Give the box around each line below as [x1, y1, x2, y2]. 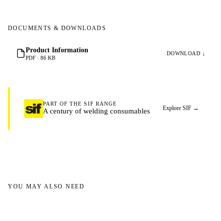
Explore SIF [163, 105, 193, 112]
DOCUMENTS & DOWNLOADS [8, 25, 107, 32]
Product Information [26, 45, 88, 54]
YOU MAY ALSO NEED [8, 183, 85, 190]
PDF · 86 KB [26, 55, 55, 61]
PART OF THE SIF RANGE [42, 101, 117, 107]
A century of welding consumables [42, 107, 150, 115]
